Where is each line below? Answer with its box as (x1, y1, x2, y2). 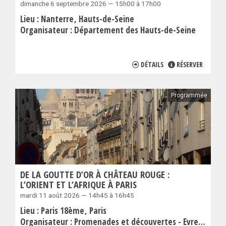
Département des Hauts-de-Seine (74, 24, 196, 36)
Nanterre (41, 13, 76, 25)
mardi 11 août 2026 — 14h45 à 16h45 (20, 191, 134, 200)
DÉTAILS (141, 60, 163, 70)
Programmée (171, 92, 207, 99)
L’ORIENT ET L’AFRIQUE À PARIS (20, 178, 137, 191)
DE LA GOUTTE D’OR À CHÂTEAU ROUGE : (20, 168, 170, 181)
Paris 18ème (41, 205, 86, 217)
